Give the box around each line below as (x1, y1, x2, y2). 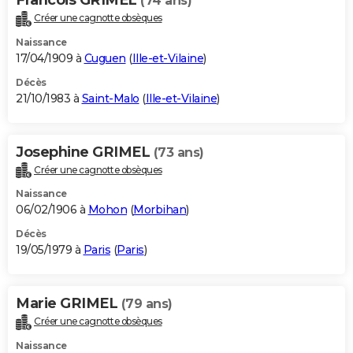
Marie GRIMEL (16, 295, 121, 313)
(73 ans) (153, 144, 204, 160)
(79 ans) (121, 296, 173, 312)
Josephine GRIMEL (16, 143, 154, 161)
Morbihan (133, 203, 186, 217)
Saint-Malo (81, 91, 139, 106)
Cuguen (84, 50, 126, 65)
